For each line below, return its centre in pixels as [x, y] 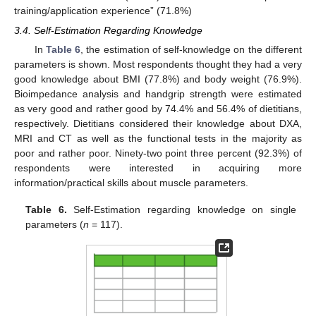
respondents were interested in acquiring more [158, 168]
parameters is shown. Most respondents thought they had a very [158, 65]
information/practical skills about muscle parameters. [131, 183]
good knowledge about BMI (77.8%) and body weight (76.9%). [158, 79]
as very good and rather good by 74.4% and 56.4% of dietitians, [158, 109]
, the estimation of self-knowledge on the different [192, 50]
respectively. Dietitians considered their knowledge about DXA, [158, 124]
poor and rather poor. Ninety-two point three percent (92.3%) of [158, 153]
